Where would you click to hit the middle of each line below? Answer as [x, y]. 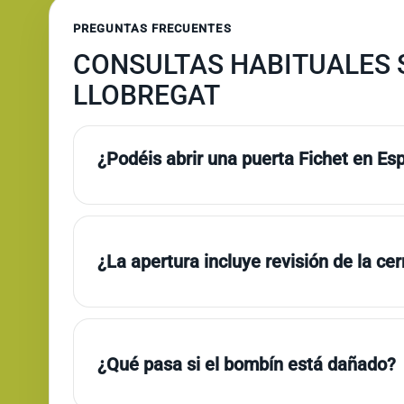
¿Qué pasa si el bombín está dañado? [246, 365]
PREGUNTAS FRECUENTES [152, 29]
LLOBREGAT [146, 96]
